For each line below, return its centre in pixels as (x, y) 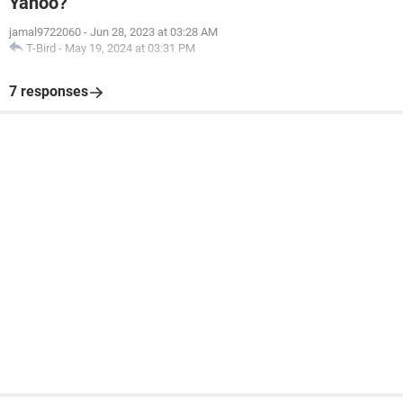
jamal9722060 (45, 32)
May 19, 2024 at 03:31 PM (130, 48)
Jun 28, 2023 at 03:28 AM (154, 32)
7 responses (49, 91)
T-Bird (41, 48)
